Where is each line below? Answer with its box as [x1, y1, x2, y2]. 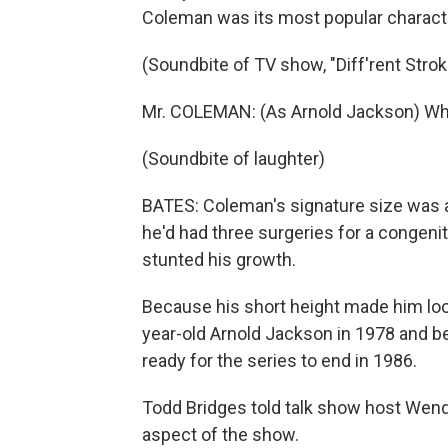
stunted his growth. [142, 249, 296, 270]
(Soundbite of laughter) [142, 148, 325, 169]
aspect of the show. [142, 424, 299, 445]
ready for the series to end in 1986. [142, 350, 417, 371]
